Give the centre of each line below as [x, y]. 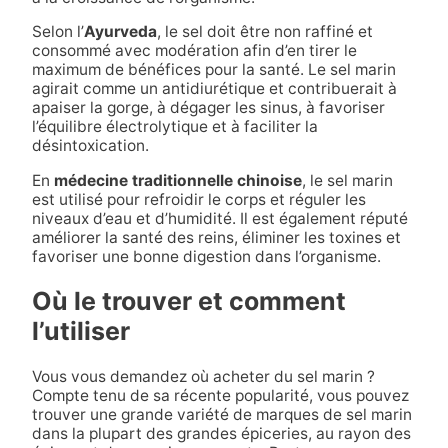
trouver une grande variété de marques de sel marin [221, 415]
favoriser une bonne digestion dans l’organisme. [206, 256]
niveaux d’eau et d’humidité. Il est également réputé [219, 218]
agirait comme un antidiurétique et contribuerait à [214, 89]
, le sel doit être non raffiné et [264, 32]
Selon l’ [57, 32]
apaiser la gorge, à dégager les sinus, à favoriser [208, 108]
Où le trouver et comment [188, 301]
